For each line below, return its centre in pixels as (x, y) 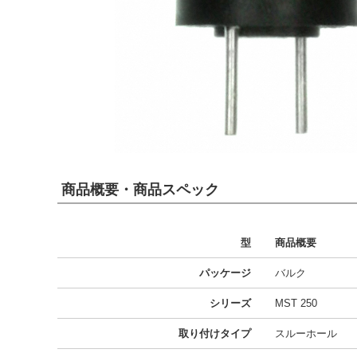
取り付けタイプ (215, 333)
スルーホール (306, 333)
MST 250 (296, 303)
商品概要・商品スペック (140, 190)
